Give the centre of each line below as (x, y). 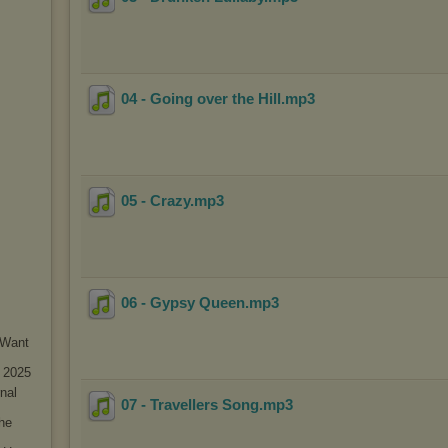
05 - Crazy (155, 201)
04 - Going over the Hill (201, 99)
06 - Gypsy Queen (183, 303)
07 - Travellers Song (190, 405)
